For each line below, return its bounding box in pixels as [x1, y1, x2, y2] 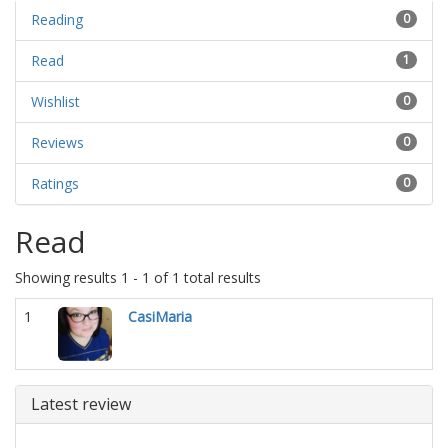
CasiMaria [128, 306, 192, 326]
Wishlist [31, 91, 80, 111]
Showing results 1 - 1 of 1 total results [15, 267, 261, 287]
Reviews [31, 132, 84, 152]
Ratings [31, 173, 79, 193]
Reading [31, 9, 83, 29]
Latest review [31, 392, 131, 415]
